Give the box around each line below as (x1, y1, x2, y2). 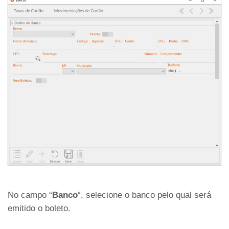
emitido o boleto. (8, 203, 71, 214)
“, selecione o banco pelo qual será (78, 190, 211, 200)
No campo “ (8, 190, 52, 200)
